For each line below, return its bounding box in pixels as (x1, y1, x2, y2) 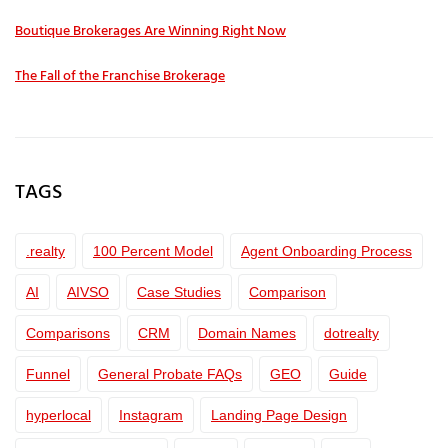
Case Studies (137, 284, 221, 300)
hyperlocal (26, 407, 91, 423)
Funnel (26, 366, 70, 382)
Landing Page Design (211, 407, 347, 423)
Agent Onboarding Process (241, 243, 412, 259)
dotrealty (324, 325, 379, 341)
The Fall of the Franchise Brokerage (15, 65, 225, 88)
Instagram (119, 407, 183, 423)
